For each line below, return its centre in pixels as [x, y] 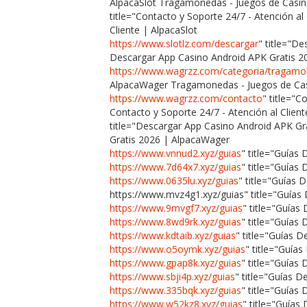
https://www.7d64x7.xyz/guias [175, 167]
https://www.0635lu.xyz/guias [174, 180]
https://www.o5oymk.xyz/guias [177, 249]
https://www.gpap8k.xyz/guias [175, 262]
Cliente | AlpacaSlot [153, 29]
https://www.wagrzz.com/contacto [186, 98]
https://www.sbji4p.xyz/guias [172, 276]
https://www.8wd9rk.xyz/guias [175, 221]
